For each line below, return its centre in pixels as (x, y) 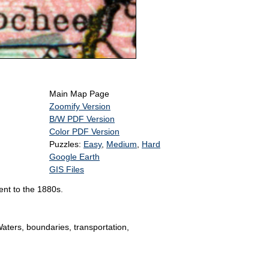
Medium (122, 144)
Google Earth (74, 157)
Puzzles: (66, 144)
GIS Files (67, 170)
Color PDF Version (84, 132)
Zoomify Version (80, 107)
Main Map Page (79, 94)
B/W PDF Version (82, 119)
